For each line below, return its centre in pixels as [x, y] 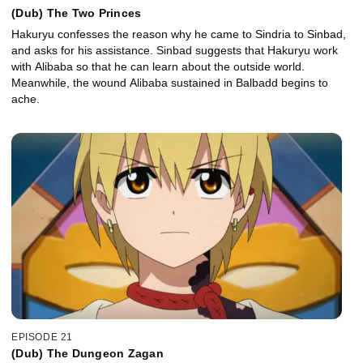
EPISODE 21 [42, 337]
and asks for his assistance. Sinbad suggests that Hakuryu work [175, 51]
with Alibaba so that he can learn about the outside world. [158, 67]
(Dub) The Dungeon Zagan [88, 353]
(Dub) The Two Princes [77, 13]
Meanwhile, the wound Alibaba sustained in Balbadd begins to [170, 83]
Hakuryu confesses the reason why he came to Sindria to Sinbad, [179, 34]
